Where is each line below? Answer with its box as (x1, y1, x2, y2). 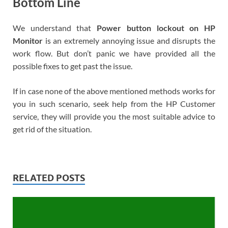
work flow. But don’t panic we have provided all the (13, 48, 215, 59)
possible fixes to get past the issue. (13, 61, 132, 71)
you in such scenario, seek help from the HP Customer (13, 99, 215, 109)
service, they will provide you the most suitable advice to (13, 111, 215, 122)
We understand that (13, 23, 97, 33)
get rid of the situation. (13, 124, 92, 134)
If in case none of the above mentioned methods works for (13, 86, 215, 96)
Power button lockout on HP (97, 23, 216, 33)
